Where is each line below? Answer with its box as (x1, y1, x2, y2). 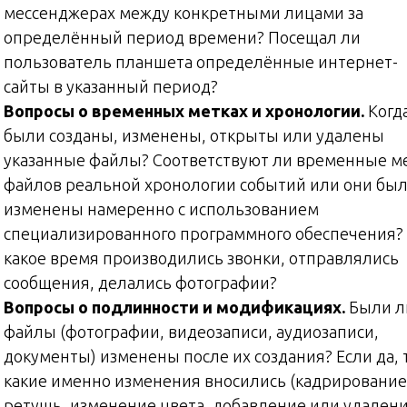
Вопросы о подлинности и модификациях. (4, 297, 349, 316)
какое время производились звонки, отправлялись (4, 248, 399, 267)
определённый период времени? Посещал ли (4, 27, 361, 46)
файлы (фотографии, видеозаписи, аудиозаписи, (4, 322, 379, 341)
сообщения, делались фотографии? (4, 273, 277, 292)
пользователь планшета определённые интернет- (4, 52, 398, 71)
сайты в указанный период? (4, 76, 218, 95)
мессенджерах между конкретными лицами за (4, 3, 363, 22)
